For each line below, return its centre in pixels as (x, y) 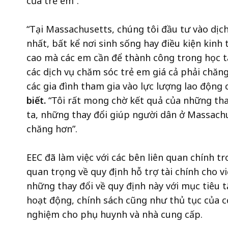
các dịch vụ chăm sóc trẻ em (88, 72)
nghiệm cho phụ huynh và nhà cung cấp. (116, 215)
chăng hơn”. (53, 129)
